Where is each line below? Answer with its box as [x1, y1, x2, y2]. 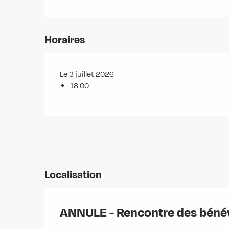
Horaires [44, 33, 85, 48]
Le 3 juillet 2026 [60, 69, 114, 80]
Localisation [44, 168, 102, 183]
